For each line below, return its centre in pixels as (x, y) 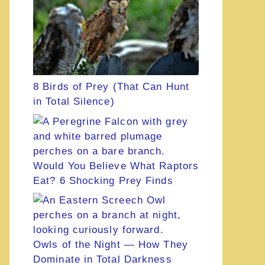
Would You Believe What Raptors (116, 166)
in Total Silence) (74, 102)
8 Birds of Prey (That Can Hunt (112, 87)
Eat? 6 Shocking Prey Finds (103, 180)
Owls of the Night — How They (111, 245)
